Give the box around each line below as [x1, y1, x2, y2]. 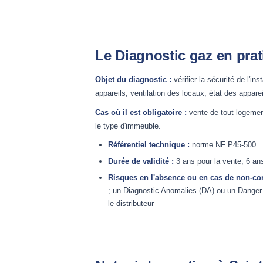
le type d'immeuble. [95, 122, 161, 130]
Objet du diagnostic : [95, 75, 171, 84]
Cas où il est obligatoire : [95, 108, 187, 117]
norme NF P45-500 [190, 140, 256, 149]
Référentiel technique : [108, 140, 190, 149]
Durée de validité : [108, 157, 174, 166]
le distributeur [108, 199, 154, 208]
